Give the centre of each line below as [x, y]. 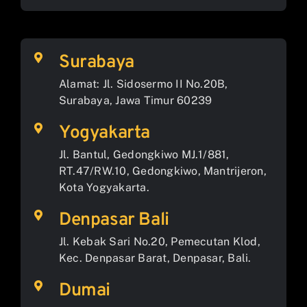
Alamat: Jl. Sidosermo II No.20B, [143, 84]
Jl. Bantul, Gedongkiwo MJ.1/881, [144, 155]
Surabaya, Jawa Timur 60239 [135, 101]
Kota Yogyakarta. [104, 188]
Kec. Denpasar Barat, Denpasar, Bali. [155, 258]
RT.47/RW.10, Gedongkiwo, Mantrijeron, [162, 171]
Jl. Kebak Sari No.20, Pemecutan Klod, [159, 242]
